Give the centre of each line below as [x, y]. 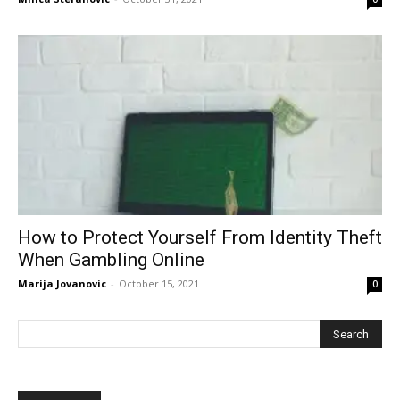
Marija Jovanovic [62, 283]
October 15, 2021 [159, 283]
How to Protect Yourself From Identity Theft [200, 237]
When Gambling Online [111, 259]
